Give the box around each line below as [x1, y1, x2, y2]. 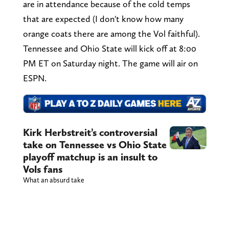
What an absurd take [22, 176, 84, 185]
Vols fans [22, 163, 62, 176]
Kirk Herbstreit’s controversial [22, 126, 157, 139]
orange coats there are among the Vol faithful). [22, 28, 202, 39]
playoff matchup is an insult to [22, 151, 157, 164]
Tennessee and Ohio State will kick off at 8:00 [22, 43, 196, 54]
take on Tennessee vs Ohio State [22, 139, 167, 151]
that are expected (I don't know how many [22, 13, 184, 25]
